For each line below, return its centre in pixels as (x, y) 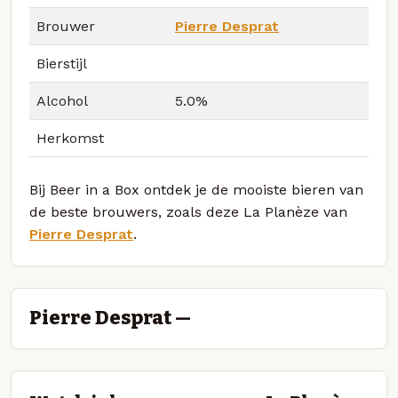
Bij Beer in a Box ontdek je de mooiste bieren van (196, 190)
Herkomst (70, 139)
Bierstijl (62, 64)
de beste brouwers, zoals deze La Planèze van (188, 212)
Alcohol (62, 101)
